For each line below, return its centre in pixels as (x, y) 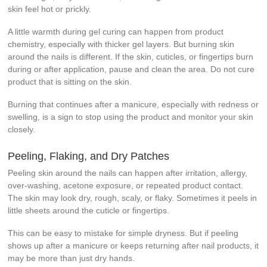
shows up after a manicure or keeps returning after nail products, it (133, 245)
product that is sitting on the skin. (70, 81)
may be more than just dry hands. (72, 258)
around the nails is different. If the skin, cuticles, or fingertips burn (131, 56)
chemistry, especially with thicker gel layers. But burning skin (121, 44)
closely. (22, 129)
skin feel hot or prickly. (50, 9)
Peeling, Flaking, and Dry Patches (89, 156)
